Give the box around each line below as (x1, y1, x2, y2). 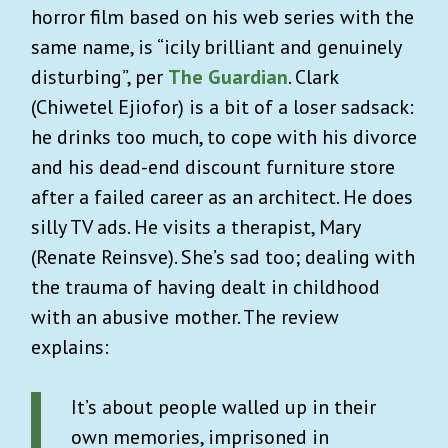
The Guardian (168, 63, 288, 90)
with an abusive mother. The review (31, 303, 339, 330)
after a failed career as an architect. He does (31, 183, 413, 210)
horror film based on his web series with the (31, 3, 414, 30)
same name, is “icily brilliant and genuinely (31, 33, 401, 60)
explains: (31, 333, 109, 360)
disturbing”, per (31, 63, 168, 90)
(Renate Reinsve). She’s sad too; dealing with (31, 243, 415, 270)
